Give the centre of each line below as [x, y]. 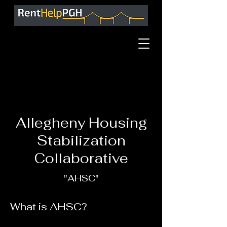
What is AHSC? [49, 207]
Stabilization [81, 141]
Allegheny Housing [81, 123]
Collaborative [81, 158]
